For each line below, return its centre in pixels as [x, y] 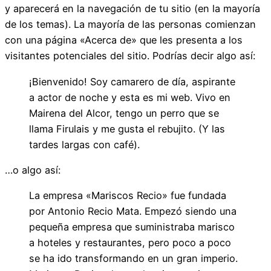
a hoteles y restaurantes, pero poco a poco [130, 243]
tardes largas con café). [84, 144]
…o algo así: [33, 170]
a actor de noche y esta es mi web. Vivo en [130, 97]
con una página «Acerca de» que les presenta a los [124, 40]
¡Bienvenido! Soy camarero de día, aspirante [132, 81]
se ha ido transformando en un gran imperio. [133, 259]
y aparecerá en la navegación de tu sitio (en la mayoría [132, 9]
